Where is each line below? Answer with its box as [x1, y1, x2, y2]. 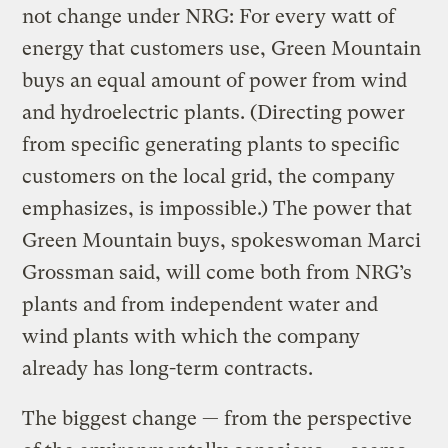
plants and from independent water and [22, 292, 379, 316]
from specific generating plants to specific [22, 132, 401, 156]
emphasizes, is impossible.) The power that [22, 196, 413, 220]
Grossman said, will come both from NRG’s [22, 260, 413, 284]
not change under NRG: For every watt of [22, 4, 396, 28]
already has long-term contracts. [22, 356, 314, 380]
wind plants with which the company [22, 324, 361, 348]
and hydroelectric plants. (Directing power [22, 100, 406, 124]
